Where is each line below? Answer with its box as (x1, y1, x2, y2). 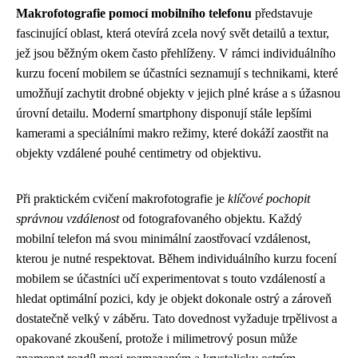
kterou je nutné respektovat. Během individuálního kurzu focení (16, 251, 336, 265)
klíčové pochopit (228, 191, 310, 205)
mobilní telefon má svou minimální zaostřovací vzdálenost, (16, 231, 311, 245)
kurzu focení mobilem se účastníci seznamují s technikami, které (16, 66, 338, 80)
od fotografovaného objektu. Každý (119, 211, 302, 225)
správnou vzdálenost (16, 211, 119, 225)
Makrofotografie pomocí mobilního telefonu (16, 6, 252, 20)
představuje (252, 6, 312, 20)
